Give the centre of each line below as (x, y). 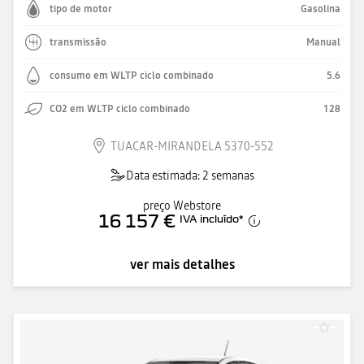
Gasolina (321, 9)
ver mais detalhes (182, 264)
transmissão (78, 42)
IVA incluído (209, 218)
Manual (323, 42)
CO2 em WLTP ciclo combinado (120, 108)
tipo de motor (81, 9)
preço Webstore (182, 205)
